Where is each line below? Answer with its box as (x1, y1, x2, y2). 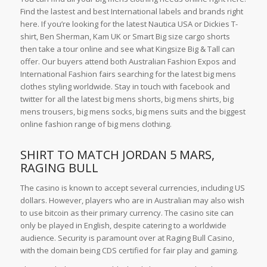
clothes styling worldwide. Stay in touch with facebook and (20, 81, 230, 92)
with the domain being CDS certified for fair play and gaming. (20, 244, 238, 256)
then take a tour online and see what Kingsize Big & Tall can (20, 44, 235, 55)
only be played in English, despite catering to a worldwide (20, 219, 226, 231)
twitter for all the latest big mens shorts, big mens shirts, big (20, 94, 234, 105)
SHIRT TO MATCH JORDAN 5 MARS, (20, 147, 215, 163)
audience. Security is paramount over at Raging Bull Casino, (20, 232, 234, 243)
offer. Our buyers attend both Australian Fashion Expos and (20, 56, 236, 67)
